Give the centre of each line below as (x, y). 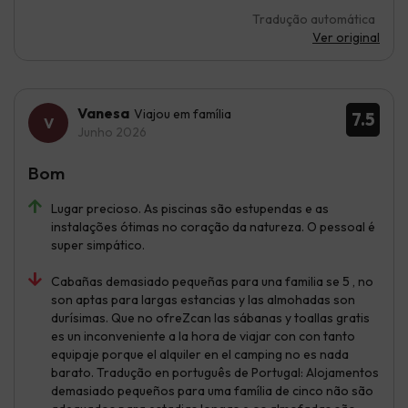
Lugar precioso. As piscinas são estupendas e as (190, 208)
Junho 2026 (112, 132)
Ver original (346, 37)
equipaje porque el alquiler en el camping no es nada (200, 354)
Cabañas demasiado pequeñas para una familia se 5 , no (212, 281)
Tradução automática (314, 19)
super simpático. (98, 245)
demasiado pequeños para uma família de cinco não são (212, 390)
